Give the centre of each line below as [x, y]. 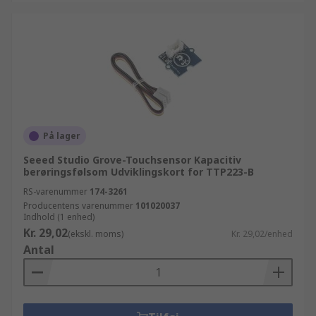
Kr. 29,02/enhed [262, 234]
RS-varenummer [55, 192]
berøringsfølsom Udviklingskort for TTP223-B [139, 172]
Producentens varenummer [78, 206]
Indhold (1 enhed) [59, 217]
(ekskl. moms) [96, 234]
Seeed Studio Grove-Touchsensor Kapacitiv [132, 160]
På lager [62, 136]
